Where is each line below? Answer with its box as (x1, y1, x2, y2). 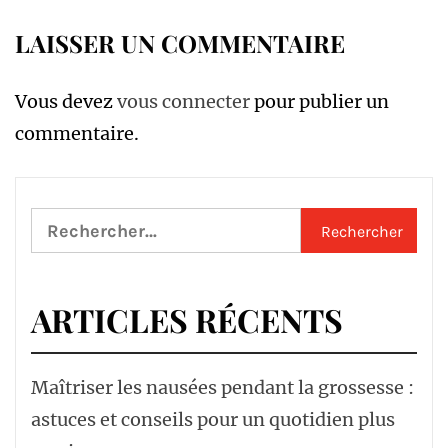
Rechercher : (30, 211, 141, 234)
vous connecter (117, 90, 250, 113)
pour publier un (250, 90, 389, 113)
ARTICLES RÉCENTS (31, 298, 343, 341)
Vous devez (15, 90, 117, 113)
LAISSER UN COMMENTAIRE (15, 27, 345, 59)
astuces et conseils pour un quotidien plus (31, 408, 395, 431)
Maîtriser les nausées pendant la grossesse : (31, 376, 414, 399)
